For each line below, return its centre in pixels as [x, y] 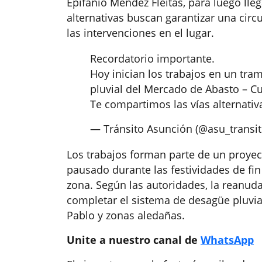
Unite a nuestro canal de [134, 240]
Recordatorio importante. [152, 59]
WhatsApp [227, 240]
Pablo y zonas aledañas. [126, 216]
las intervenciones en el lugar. [140, 33]
